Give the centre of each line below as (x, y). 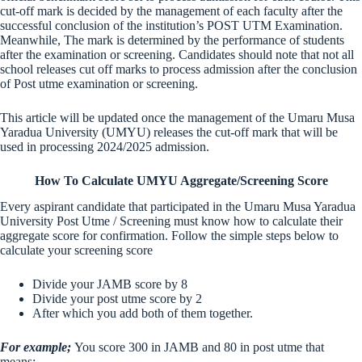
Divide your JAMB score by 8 (110, 284)
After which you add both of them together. (143, 314)
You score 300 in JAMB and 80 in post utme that (199, 347)
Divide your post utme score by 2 (117, 299)
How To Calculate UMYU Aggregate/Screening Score (181, 180)
